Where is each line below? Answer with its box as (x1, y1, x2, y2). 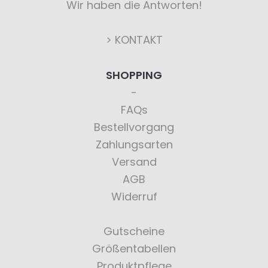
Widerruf (111, 189, 157, 204)
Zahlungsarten (95, 137, 173, 152)
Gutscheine (103, 224, 165, 239)
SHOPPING (106, 68, 162, 83)
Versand (111, 154, 157, 169)
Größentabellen (92, 241, 176, 256)
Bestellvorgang (94, 120, 174, 135)
